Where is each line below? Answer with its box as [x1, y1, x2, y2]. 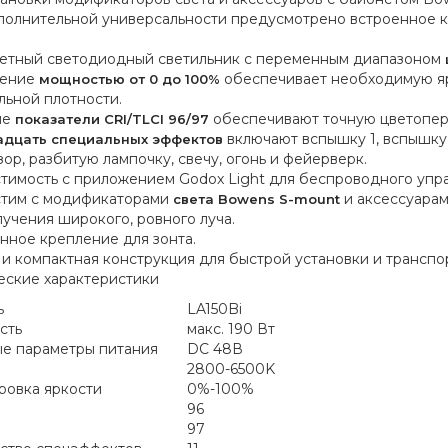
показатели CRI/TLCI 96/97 [14, 111, 209, 127]
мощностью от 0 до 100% [38, 71, 220, 87]
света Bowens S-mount [172, 191, 340, 207]
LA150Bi [186, 300, 242, 318]
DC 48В [186, 340, 243, 358]
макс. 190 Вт [186, 320, 275, 338]
